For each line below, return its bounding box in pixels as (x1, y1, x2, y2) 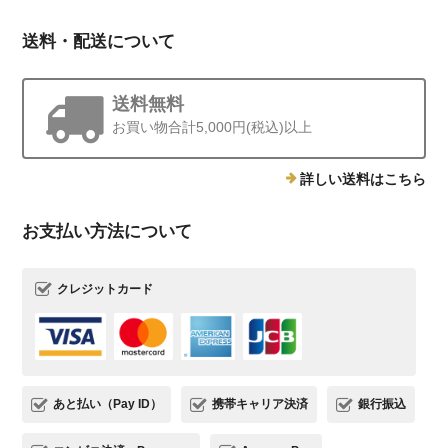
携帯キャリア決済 (212, 397, 309, 412)
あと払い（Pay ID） (53, 397, 163, 412)
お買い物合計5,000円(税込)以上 (112, 119, 313, 136)
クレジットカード (57, 282, 154, 297)
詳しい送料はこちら (299, 171, 426, 188)
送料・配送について (22, 32, 176, 52)
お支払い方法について (22, 222, 193, 242)
